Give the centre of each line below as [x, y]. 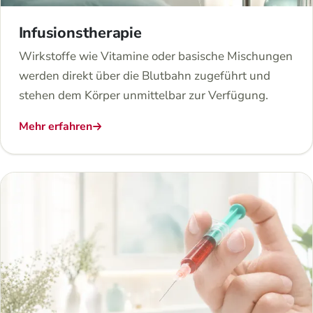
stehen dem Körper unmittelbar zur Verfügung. [143, 96]
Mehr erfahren [55, 127]
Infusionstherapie [80, 32]
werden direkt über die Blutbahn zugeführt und [144, 76]
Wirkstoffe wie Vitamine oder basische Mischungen [155, 57]
